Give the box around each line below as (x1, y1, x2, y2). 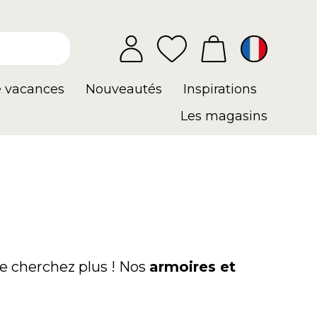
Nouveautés (86, 81, 162, 97)
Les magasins (180, 108, 267, 124)
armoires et (149, 258, 236, 275)
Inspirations (183, 81, 257, 97)
